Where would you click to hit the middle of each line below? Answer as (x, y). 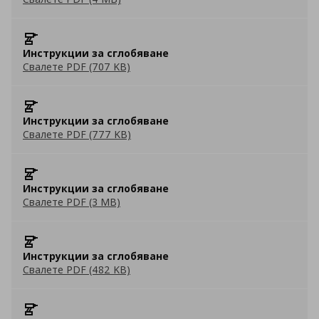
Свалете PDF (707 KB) (77, 67)
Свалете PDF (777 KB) (77, 134)
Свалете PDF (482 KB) (77, 270)
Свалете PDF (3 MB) (72, 202)
